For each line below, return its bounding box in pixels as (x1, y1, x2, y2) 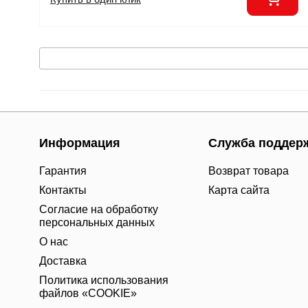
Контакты (39, 184, 87, 196)
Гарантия (39, 165, 87, 177)
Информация (39, 136, 120, 150)
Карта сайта (208, 184, 269, 196)
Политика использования (39, 274, 168, 286)
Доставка (39, 255, 87, 267)
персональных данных (39, 217, 155, 228)
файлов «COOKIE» (39, 287, 137, 299)
